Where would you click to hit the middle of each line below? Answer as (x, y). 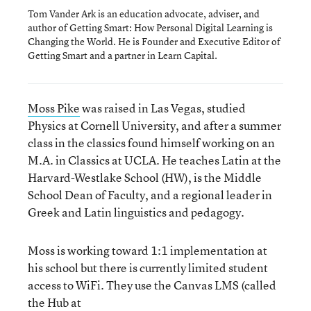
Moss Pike (54, 108)
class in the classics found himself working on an (151, 143)
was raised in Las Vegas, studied (163, 108)
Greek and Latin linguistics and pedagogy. (136, 212)
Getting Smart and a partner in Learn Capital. (123, 55)
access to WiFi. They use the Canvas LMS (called (152, 285)
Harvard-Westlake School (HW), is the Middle (145, 177)
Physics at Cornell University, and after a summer (154, 125)
